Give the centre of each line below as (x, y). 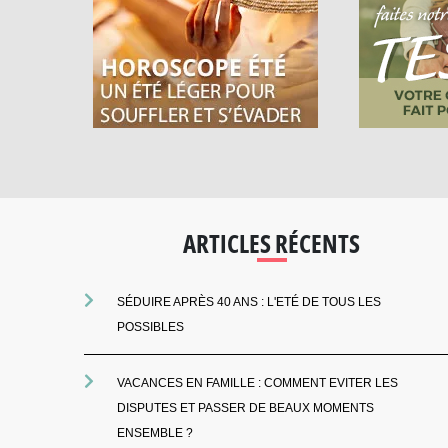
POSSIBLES (151, 327)
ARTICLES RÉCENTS (272, 243)
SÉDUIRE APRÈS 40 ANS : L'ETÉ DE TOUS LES (249, 302)
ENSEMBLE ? (155, 433)
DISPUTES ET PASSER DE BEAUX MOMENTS (246, 408)
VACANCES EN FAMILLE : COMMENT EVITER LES (258, 383)
